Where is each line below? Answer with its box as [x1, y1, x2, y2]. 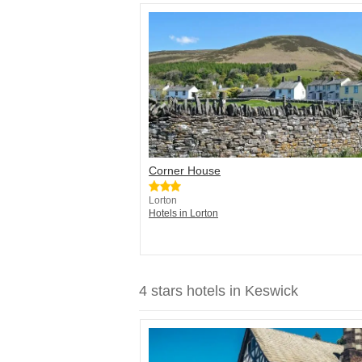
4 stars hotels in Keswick [139, 283, 298, 300]
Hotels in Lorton [149, 208, 218, 220]
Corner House [149, 164, 221, 178]
